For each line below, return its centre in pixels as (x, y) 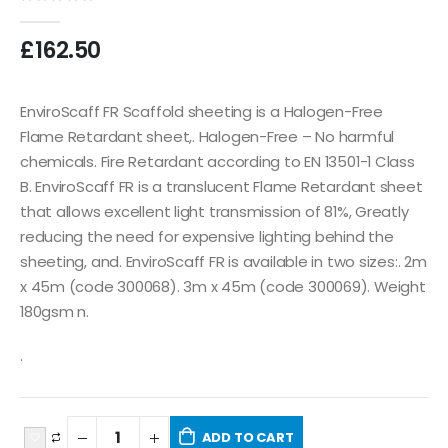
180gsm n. (54, 312)
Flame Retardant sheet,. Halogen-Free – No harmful (207, 137)
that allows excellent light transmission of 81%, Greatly (214, 212)
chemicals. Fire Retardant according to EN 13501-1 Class (217, 162)
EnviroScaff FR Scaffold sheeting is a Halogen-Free (201, 112)
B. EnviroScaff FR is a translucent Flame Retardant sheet (221, 187)
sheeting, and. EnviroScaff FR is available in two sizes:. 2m (223, 262)
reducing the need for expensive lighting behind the (207, 237)
